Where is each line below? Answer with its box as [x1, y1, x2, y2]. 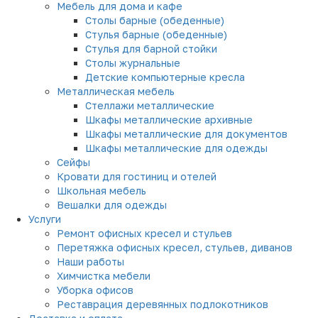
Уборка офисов [57, 284, 133, 297]
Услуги [28, 213, 61, 226]
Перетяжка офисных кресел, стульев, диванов [57, 241, 292, 254]
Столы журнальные [85, 57, 180, 70]
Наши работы [57, 256, 124, 268]
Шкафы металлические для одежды [85, 142, 268, 155]
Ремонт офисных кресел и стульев [57, 227, 232, 240]
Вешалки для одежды [57, 199, 167, 212]
